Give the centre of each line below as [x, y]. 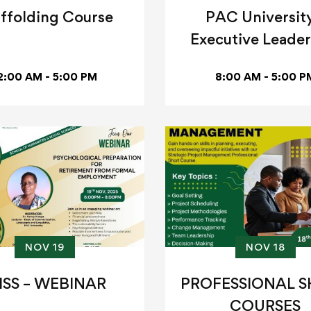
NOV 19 [44, 247]
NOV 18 [265, 247]
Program [265, 61]
